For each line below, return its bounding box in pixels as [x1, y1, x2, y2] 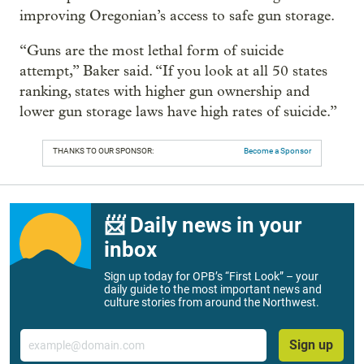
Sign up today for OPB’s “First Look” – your [104, 270, 318, 283]
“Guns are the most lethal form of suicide [19, 42, 284, 59]
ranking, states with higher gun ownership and [19, 83, 310, 100]
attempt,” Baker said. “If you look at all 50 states [19, 63, 327, 80]
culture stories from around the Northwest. [104, 296, 319, 309]
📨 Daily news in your [104, 213, 301, 237]
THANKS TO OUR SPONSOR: [53, 146, 154, 155]
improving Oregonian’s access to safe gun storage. [19, 7, 335, 24]
